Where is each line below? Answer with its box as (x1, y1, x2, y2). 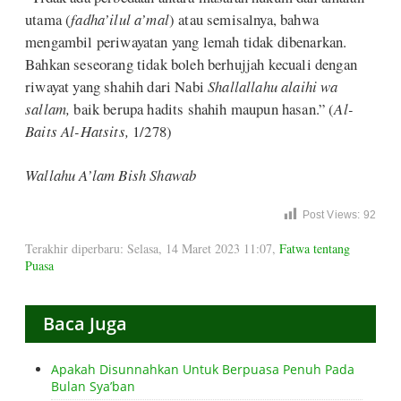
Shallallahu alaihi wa (208, 76, 338, 98)
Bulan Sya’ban (51, 377, 135, 395)
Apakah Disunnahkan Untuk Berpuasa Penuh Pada (51, 360, 354, 378)
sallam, (25, 98, 71, 120)
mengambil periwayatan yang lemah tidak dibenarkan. (25, 31, 347, 53)
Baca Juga (43, 311, 127, 336)
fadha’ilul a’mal (71, 9, 169, 30)
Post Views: (302, 209, 361, 222)
